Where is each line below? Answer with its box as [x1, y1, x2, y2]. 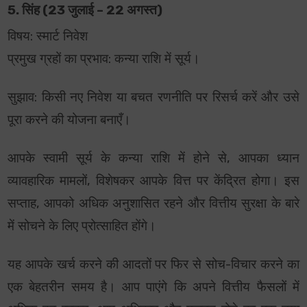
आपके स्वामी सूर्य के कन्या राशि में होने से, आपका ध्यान [8, 151, 299, 167]
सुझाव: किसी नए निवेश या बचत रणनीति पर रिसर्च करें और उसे [8, 90, 299, 106]
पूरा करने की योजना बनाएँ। [8, 112, 132, 128]
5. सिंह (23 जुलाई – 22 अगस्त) [8, 3, 163, 19]
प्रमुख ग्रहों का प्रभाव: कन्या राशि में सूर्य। [8, 51, 201, 67]
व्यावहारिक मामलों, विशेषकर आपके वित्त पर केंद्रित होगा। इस [8, 173, 299, 189]
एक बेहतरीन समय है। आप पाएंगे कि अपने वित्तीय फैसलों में [8, 280, 299, 295]
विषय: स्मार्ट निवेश [8, 29, 88, 45]
